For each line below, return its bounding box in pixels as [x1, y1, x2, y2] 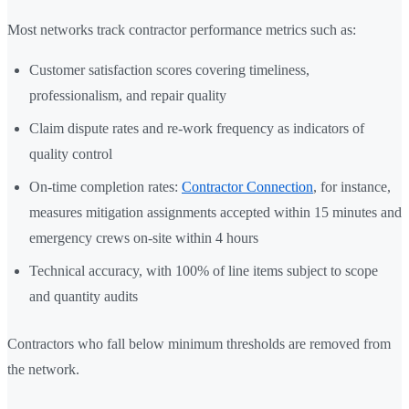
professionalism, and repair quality [29, 88, 226, 104]
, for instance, [313, 179, 391, 195]
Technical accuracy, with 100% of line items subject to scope [29, 263, 378, 279]
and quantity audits [29, 288, 138, 305]
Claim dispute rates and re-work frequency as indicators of [29, 121, 364, 137]
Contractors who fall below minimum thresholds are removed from [7, 336, 391, 352]
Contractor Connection [182, 179, 313, 195]
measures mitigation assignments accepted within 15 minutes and [29, 204, 402, 221]
